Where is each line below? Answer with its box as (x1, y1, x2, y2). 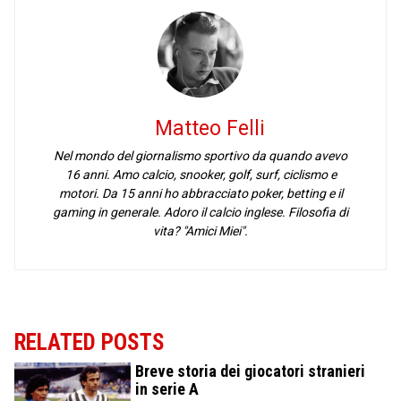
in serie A (135, 380, 199, 399)
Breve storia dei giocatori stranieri (135, 362, 365, 381)
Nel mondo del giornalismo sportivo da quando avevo (54, 149, 347, 164)
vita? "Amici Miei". (153, 224, 248, 239)
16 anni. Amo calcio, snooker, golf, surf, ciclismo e (64, 167, 337, 183)
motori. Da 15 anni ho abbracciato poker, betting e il (58, 186, 343, 201)
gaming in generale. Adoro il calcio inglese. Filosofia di (53, 205, 348, 220)
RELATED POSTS (14, 329, 165, 356)
